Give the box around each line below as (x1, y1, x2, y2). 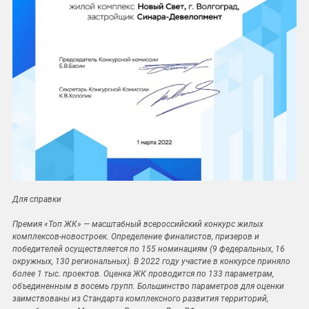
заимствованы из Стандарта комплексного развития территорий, (12, 294, 268, 304)
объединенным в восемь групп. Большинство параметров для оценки (12, 281, 284, 292)
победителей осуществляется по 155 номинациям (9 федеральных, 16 (12, 244, 285, 255)
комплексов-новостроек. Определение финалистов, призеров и (12, 232, 259, 242)
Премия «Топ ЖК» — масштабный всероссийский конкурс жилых (12, 219, 263, 230)
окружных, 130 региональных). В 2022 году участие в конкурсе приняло (12, 257, 290, 267)
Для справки (12, 195, 61, 205)
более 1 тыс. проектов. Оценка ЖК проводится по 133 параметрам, (12, 269, 274, 279)
